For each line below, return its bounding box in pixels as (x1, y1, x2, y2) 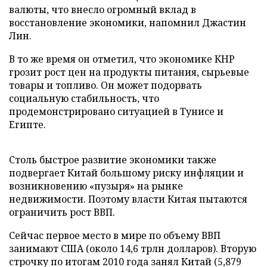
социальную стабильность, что (9, 92, 159, 105)
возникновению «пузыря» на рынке (9, 179, 183, 193)
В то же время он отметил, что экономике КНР (9, 52, 235, 66)
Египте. (9, 118, 46, 131)
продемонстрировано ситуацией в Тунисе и (9, 105, 223, 118)
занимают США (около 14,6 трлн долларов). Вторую (9, 242, 256, 255)
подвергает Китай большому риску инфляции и (9, 166, 244, 179)
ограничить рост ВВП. (9, 206, 115, 219)
